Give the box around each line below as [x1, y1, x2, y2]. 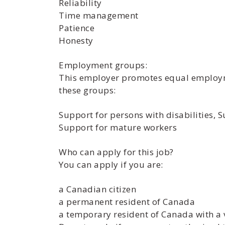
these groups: [59, 84, 116, 96]
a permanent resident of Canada [59, 196, 195, 207]
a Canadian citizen [59, 183, 136, 195]
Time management [59, 10, 139, 21]
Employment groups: [59, 59, 147, 71]
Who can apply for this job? [59, 146, 174, 158]
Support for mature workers [59, 122, 177, 133]
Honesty [59, 35, 93, 46]
